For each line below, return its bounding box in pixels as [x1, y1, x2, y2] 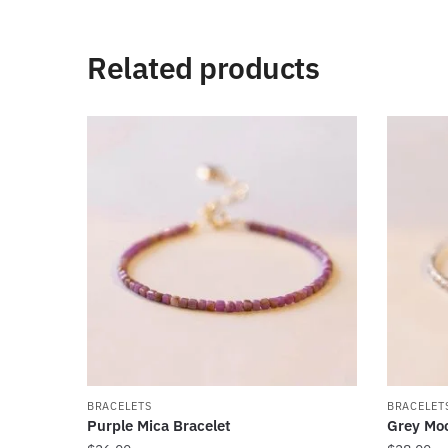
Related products [87, 48, 320, 88]
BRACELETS [87, 399, 152, 414]
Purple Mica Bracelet [87, 416, 232, 436]
